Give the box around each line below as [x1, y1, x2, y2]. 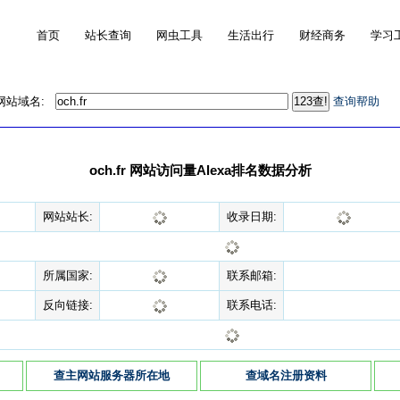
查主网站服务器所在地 [54, 369, 170, 382]
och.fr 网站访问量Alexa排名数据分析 [88, 162, 312, 178]
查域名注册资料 [245, 369, 327, 382]
